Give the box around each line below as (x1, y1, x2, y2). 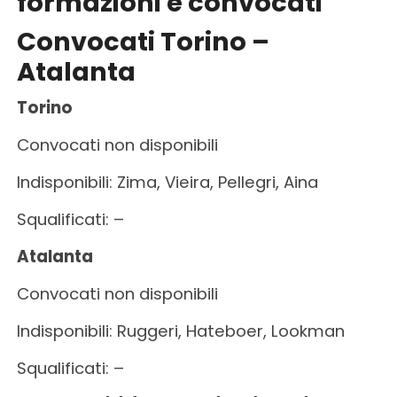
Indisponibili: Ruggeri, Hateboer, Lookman (16, 319, 345, 342)
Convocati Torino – (16, 23, 269, 59)
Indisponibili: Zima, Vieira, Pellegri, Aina (16, 170, 318, 193)
